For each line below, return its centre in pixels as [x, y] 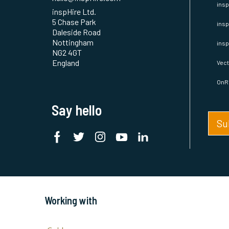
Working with [71, 212]
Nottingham [73, 54]
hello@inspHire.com [86, 10]
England [66, 75]
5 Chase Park [74, 34]
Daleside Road [76, 44]
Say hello [77, 122]
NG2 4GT [67, 64]
